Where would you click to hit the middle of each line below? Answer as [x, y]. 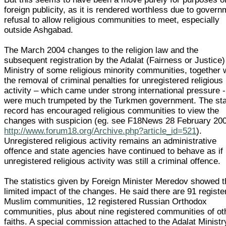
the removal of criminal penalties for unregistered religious [114, 80]
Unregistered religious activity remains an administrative [110, 141]
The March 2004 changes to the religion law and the [101, 50]
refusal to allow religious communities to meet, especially [112, 20]
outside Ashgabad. [39, 30]
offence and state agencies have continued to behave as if [114, 151]
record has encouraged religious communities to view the [112, 110]
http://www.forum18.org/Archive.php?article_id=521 [100, 131]
